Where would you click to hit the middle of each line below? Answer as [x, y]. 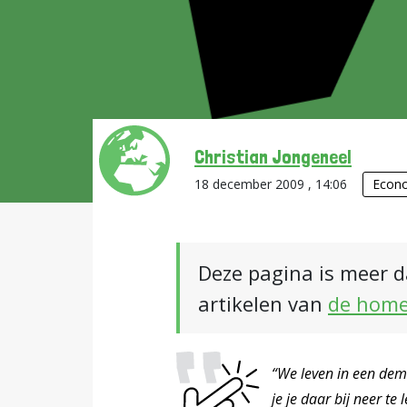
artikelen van [263, 303]
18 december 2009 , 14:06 [273, 184]
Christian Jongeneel [273, 156]
